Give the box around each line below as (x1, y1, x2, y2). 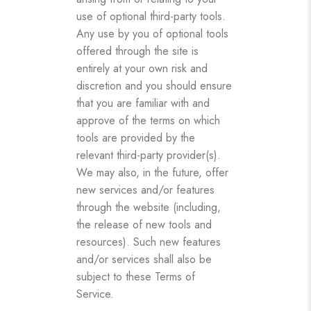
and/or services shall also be (76, 251, 212, 267)
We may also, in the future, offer (76, 164, 228, 180)
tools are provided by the (76, 129, 195, 146)
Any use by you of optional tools (76, 25, 228, 42)
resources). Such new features (76, 233, 221, 250)
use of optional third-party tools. (76, 8, 226, 24)
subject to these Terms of (76, 268, 195, 285)
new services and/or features (76, 181, 215, 198)
